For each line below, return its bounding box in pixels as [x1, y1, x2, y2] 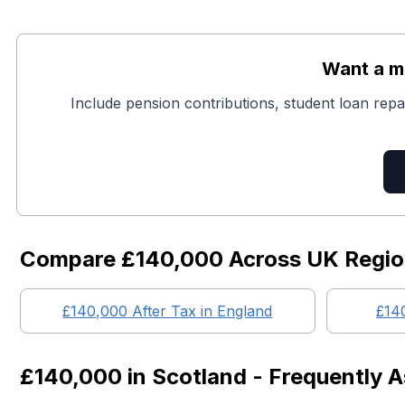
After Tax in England [127, 302, 273, 320]
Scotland [152, 363, 247, 390]
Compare [20, 246, 121, 272]
